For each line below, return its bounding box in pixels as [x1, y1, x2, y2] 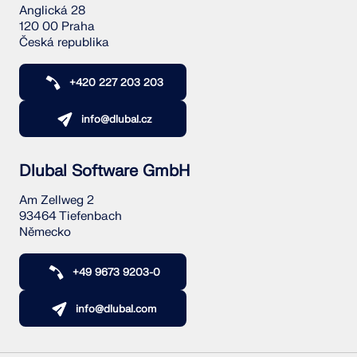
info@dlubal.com [76, 303, 156, 316]
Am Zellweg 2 [19, 193, 94, 208]
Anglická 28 [19, 3, 85, 18]
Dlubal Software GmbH [19, 161, 190, 181]
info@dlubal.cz [80, 113, 151, 126]
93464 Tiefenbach [19, 209, 122, 224]
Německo [19, 225, 71, 240]
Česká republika [19, 35, 109, 50]
